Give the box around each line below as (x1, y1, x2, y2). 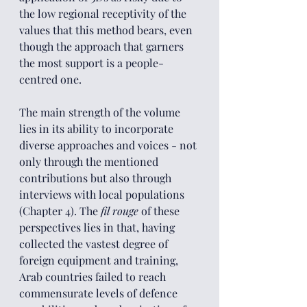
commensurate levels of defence (19, 286, 180, 300)
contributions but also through (19, 171, 174, 185)
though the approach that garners (19, 39, 186, 53)
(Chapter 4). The (19, 204, 101, 218)
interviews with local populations (19, 187, 187, 201)
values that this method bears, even (19, 23, 195, 37)
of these (138, 204, 182, 218)
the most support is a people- (19, 56, 164, 70)
